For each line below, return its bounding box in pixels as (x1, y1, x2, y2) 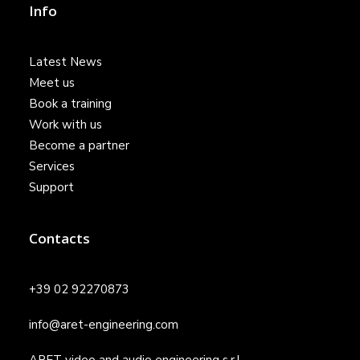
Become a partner (29, 137, 129, 153)
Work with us (29, 117, 102, 133)
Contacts (29, 229, 90, 247)
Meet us (29, 75, 75, 91)
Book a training (29, 96, 112, 112)
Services (29, 158, 75, 174)
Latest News (29, 54, 102, 70)
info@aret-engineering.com (29, 317, 178, 333)
